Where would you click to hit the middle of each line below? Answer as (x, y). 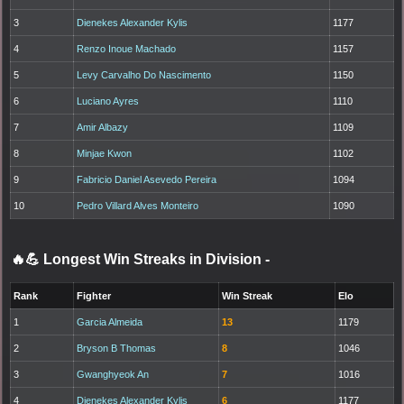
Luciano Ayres (108, 101)
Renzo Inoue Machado (127, 48)
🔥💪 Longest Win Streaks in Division (138, 259)
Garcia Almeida (110, 321)
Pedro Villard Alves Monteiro (138, 205)
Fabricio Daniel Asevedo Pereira (147, 179)
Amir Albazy (103, 127)
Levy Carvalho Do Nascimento (144, 74)
